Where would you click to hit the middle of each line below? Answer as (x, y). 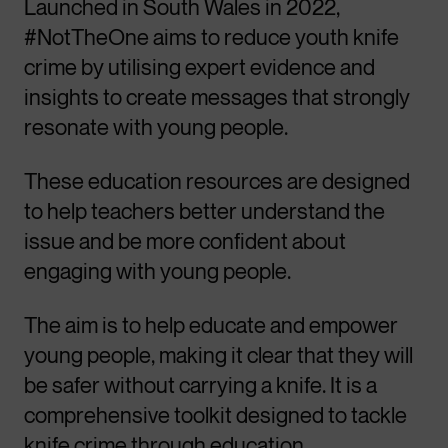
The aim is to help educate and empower (211, 325)
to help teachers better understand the (204, 211)
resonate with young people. (156, 127)
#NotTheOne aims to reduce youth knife (211, 37)
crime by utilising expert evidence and (199, 67)
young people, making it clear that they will (218, 355)
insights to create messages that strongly (217, 97)
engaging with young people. (157, 271)
